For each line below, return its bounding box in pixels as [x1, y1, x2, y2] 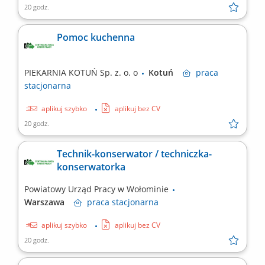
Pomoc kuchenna [57, 31, 135, 44]
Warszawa [24, 196, 74, 208]
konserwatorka [57, 160, 125, 174]
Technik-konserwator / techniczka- [57, 147, 212, 161]
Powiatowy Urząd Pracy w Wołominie [24, 183, 171, 195]
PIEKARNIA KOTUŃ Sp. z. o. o [24, 67, 140, 79]
